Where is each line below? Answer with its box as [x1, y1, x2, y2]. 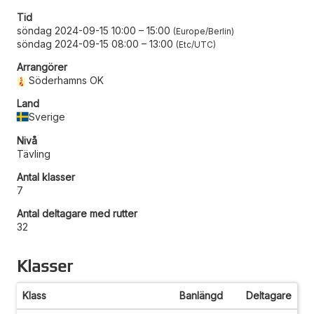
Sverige [29, 110, 66, 123]
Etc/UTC [179, 39, 213, 50]
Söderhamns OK [29, 74, 104, 86]
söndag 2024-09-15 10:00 [17, 24, 136, 36]
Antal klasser [17, 170, 75, 183]
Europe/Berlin [176, 25, 231, 36]
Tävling [17, 147, 50, 160]
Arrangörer [17, 60, 67, 73]
